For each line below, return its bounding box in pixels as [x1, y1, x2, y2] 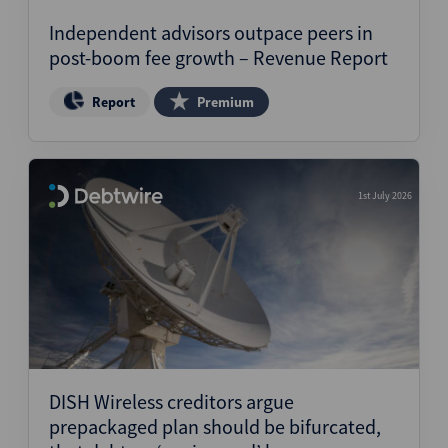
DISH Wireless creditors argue [49, 389, 294, 414]
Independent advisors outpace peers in [49, 20, 373, 45]
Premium [197, 93, 254, 111]
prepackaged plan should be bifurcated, [49, 414, 381, 439]
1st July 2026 [358, 189, 412, 202]
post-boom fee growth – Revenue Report [49, 45, 388, 70]
